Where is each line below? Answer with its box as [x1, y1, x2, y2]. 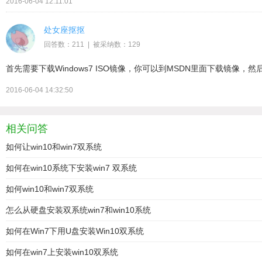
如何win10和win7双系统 [6, 184, 94, 194]
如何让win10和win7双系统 [6, 142, 102, 151]
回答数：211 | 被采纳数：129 [44, 40, 140, 49]
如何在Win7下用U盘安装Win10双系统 [6, 226, 144, 236]
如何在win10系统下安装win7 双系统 [6, 163, 137, 173]
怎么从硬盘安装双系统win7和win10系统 [6, 205, 151, 215]
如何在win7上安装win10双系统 [6, 247, 118, 257]
